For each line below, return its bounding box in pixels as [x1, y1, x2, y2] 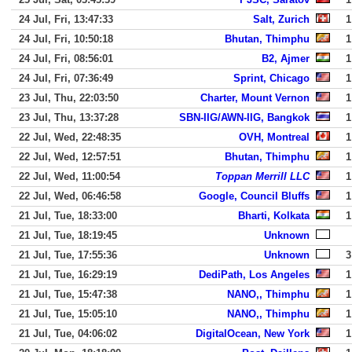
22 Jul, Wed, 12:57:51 [19, 151, 121, 163]
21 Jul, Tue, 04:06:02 [19, 328, 117, 339]
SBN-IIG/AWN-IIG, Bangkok [179, 112, 310, 123]
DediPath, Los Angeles [199, 269, 310, 280]
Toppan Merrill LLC [215, 170, 310, 182]
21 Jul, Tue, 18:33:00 [19, 210, 117, 222]
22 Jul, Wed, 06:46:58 [19, 190, 121, 202]
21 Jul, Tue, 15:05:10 [19, 308, 117, 320]
